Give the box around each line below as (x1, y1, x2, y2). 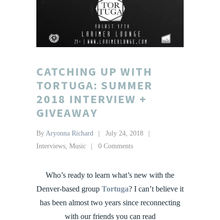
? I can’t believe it (129, 185, 184, 193)
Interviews (36, 142, 65, 150)
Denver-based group (36, 185, 102, 193)
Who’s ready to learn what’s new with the (46, 171, 174, 180)
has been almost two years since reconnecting (40, 198, 180, 207)
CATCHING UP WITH (36, 64, 152, 80)
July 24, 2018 (106, 130, 143, 137)
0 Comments (98, 142, 133, 150)
